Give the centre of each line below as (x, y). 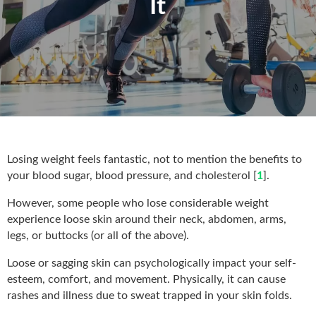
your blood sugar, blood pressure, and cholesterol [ (132, 175)
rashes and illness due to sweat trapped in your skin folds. (150, 295)
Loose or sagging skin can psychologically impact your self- (152, 263)
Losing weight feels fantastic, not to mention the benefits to (154, 159)
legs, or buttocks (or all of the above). (98, 235)
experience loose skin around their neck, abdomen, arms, (147, 219)
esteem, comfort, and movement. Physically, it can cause (146, 279)
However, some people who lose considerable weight (138, 203)
